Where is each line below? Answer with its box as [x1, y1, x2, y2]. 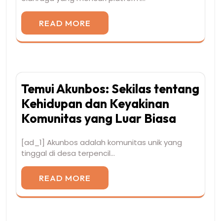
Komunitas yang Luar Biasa [21, 110, 176, 126]
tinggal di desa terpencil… [21, 147, 115, 158]
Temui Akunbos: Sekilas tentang [21, 80, 199, 97]
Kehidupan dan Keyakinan [21, 95, 169, 111]
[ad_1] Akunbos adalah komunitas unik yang [21, 137, 182, 147]
